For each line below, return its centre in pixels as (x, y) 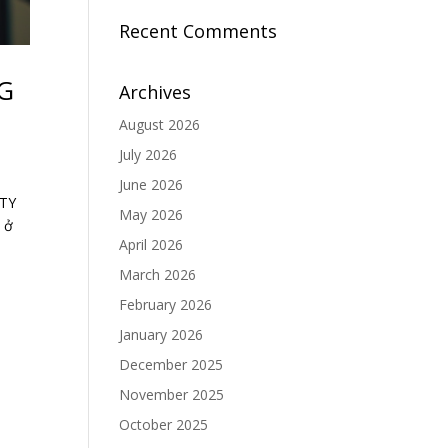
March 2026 (158, 274)
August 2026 (160, 124)
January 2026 (161, 334)
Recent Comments (198, 31)
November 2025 (172, 394)
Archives (155, 92)
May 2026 (151, 214)
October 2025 (164, 424)
